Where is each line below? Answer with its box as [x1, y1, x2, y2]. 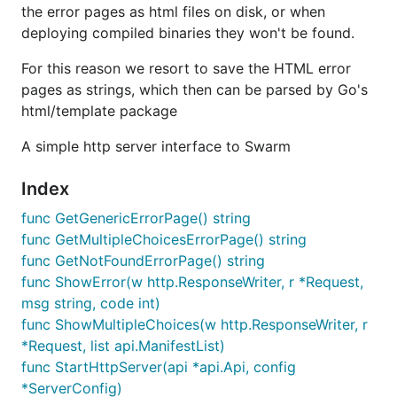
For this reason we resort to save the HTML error [21, 59, 351, 77]
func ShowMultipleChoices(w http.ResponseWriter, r [21, 315, 368, 333]
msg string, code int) [21, 294, 160, 312]
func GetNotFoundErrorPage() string [21, 252, 265, 269]
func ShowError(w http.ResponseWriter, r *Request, [21, 273, 363, 291]
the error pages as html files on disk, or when [21, 3, 325, 20]
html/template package [21, 102, 177, 120]
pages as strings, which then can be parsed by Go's [21, 81, 368, 98]
